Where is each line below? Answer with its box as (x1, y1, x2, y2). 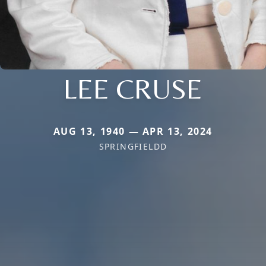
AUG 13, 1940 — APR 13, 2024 (53, 124, 213, 138)
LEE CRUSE (64, 71, 202, 105)
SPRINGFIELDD (99, 140, 167, 152)
